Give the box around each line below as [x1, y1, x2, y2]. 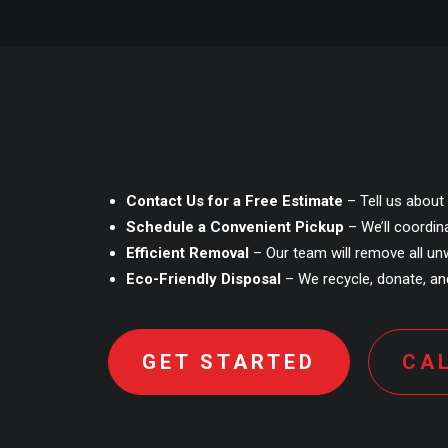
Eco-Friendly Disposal [126, 270, 281, 288]
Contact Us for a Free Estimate [126, 192, 343, 210]
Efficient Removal [126, 244, 249, 262]
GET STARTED [142, 350, 316, 374]
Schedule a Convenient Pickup [126, 218, 344, 236]
